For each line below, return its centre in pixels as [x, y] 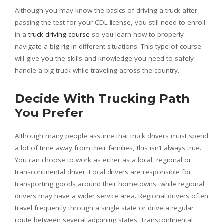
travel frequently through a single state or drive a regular [104, 208]
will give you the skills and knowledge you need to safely [104, 58]
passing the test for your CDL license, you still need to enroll [110, 22]
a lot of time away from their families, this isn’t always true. [108, 148]
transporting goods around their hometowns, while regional [110, 184]
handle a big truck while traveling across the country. [97, 70]
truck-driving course [59, 34]
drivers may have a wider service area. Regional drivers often [111, 196]
